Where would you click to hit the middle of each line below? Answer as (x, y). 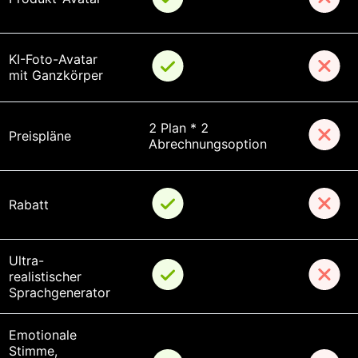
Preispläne (40, 135)
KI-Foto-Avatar (55, 59)
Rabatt (28, 204)
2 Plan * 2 (180, 127)
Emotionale (44, 334)
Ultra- (26, 260)
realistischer (47, 276)
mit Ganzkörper (56, 75)
